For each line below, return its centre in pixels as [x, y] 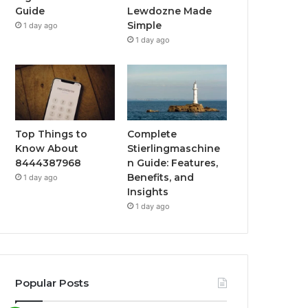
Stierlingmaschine [174, 149]
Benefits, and [161, 178]
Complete [152, 134]
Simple [145, 25]
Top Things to [52, 134]
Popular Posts [52, 283]
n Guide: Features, [173, 163]
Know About [47, 149]
